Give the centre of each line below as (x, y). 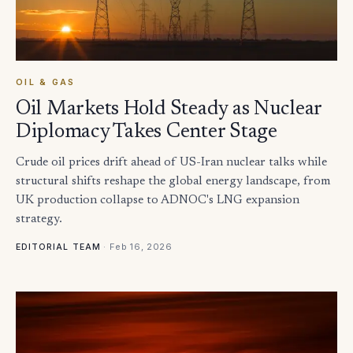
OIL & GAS (46, 83)
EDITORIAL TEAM (58, 247)
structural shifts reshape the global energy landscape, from (173, 182)
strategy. (39, 220)
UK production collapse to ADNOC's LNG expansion (158, 201)
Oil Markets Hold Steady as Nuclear (169, 110)
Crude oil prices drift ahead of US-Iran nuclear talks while (171, 163)
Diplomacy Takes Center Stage (147, 133)
